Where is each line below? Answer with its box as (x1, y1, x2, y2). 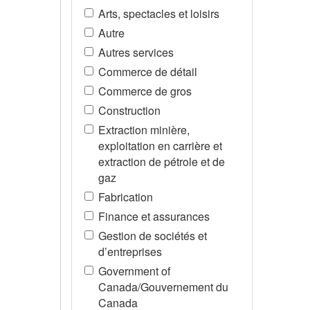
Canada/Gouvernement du (98, 278, 228, 295)
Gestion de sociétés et (98, 227, 207, 244)
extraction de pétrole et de (98, 153, 225, 170)
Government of (98, 262, 170, 279)
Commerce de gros (98, 82, 192, 99)
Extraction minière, (98, 121, 190, 138)
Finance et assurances (98, 208, 210, 224)
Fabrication (98, 188, 153, 205)
